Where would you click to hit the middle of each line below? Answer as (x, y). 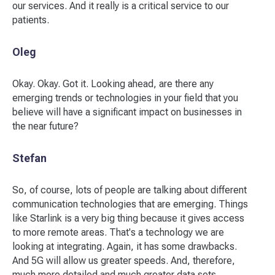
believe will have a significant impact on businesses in (127, 112)
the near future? (45, 126)
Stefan (29, 158)
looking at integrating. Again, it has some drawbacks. (125, 246)
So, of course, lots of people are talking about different (130, 190)
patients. (31, 20)
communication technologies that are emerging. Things (130, 204)
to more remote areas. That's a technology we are (118, 232)
